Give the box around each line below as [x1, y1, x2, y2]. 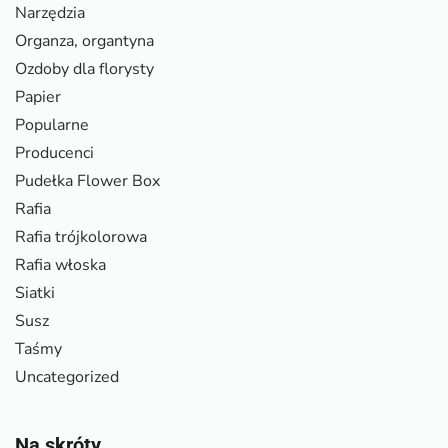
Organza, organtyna [15, 29, 154, 52]
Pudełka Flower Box [15, 169, 160, 192]
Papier [15, 85, 61, 108]
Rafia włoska [15, 253, 106, 276]
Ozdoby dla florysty [15, 57, 154, 80]
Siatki [15, 281, 55, 304]
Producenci [15, 141, 94, 164]
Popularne [15, 113, 89, 136]
